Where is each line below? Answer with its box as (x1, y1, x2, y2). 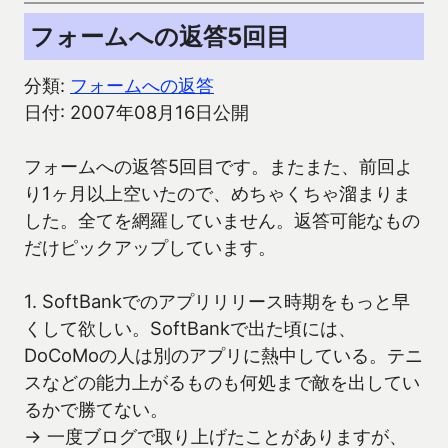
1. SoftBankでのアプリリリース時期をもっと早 (24, 290, 410, 313)
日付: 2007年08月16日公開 (24, 101, 249, 124)
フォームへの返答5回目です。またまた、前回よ (24, 155, 413, 178)
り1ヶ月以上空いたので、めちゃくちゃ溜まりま (24, 182, 411, 205)
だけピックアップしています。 (24, 236, 276, 259)
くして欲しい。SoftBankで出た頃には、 (24, 317, 356, 340)
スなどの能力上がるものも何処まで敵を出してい (24, 371, 420, 394)
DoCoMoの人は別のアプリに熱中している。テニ (24, 344, 423, 367)
